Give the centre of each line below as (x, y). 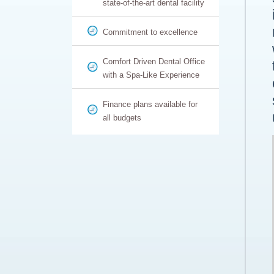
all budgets (122, 118)
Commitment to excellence (150, 32)
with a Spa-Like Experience (151, 75)
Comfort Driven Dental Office (154, 61)
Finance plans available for (150, 104)
